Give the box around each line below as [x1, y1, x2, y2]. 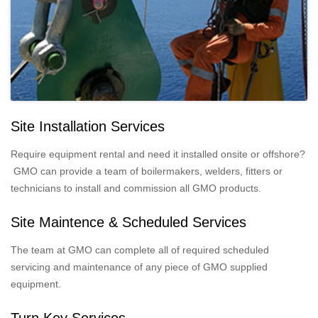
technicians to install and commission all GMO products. [11, 182, 261, 194]
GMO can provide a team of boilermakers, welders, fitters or [11, 165, 283, 177]
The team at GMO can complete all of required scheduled [11, 243, 269, 256]
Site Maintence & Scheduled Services [11, 214, 246, 230]
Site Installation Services [11, 118, 165, 134]
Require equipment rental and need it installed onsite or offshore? [11, 148, 305, 160]
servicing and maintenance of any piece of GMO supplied [11, 261, 268, 273]
